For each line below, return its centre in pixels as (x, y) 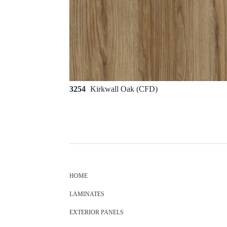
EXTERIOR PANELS (97, 212)
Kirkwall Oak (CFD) (124, 89)
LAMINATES (87, 194)
